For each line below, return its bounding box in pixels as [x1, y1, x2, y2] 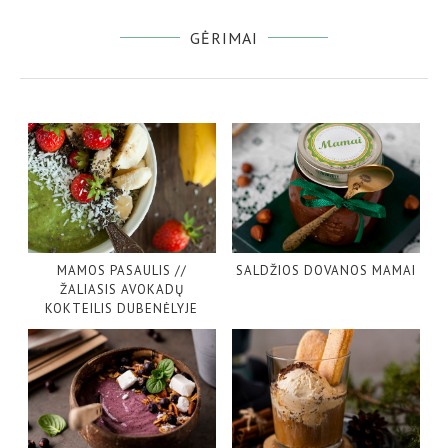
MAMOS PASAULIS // [56, 262, 187, 280]
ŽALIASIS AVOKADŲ [59, 281, 184, 299]
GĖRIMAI [190, 27, 258, 48]
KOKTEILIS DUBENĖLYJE [45, 300, 199, 318]
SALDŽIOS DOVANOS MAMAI [235, 262, 416, 280]
